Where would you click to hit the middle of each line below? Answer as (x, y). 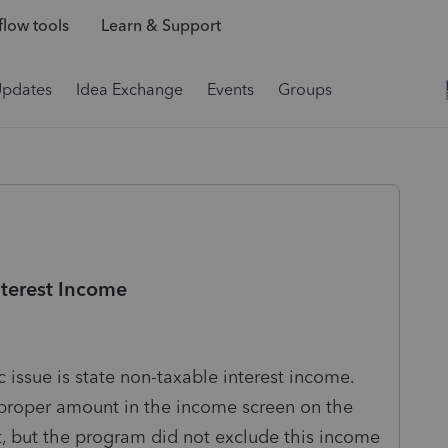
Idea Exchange (129, 89)
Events (230, 89)
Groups (305, 89)
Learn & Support (160, 26)
